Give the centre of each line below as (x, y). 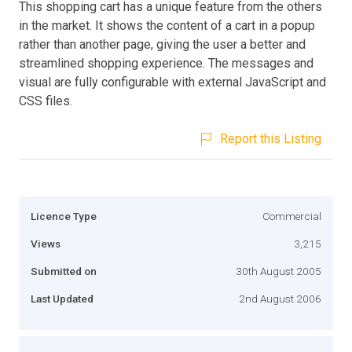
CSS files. (46, 101)
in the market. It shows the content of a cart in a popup (167, 25)
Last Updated (62, 298)
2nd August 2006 (280, 298)
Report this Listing (271, 138)
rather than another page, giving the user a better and (162, 44)
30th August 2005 (279, 271)
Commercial (292, 216)
